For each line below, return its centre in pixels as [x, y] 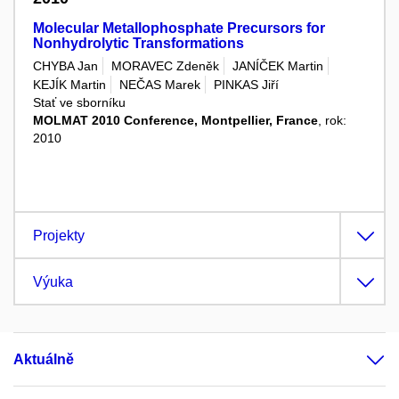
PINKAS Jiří [246, 84]
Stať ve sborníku [79, 102]
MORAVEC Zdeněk [165, 65]
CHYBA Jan [65, 65]
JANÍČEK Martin [278, 65]
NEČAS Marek [160, 84]
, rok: [332, 120]
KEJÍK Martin [69, 84]
